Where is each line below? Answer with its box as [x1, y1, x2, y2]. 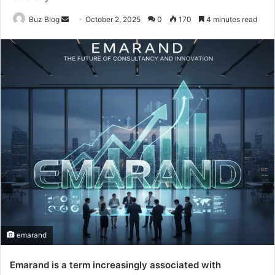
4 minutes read [204, 15, 257, 24]
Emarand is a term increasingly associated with [10, 258, 221, 271]
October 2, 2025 [85, 15, 141, 24]
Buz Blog [29, 15, 60, 24]
